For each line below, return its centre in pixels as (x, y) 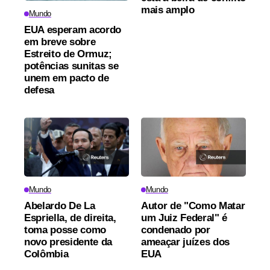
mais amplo (168, 10)
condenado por (176, 230)
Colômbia (46, 254)
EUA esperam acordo (73, 30)
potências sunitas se (71, 66)
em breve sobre (60, 42)
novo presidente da (68, 242)
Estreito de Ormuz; (68, 54)
